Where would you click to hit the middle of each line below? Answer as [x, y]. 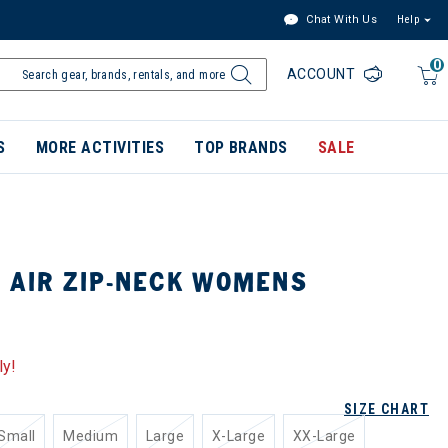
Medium [90, 436]
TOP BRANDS [241, 147]
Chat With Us [340, 19]
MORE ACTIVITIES [100, 147]
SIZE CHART [386, 409]
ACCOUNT [323, 74]
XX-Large [324, 436]
